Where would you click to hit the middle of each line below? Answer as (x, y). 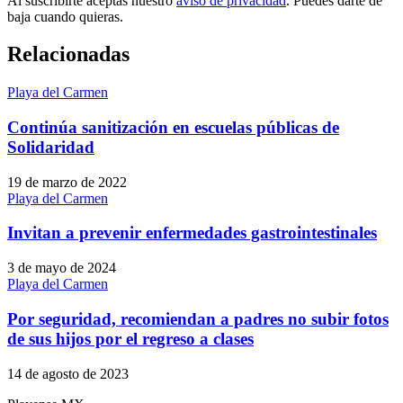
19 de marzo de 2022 (67, 182)
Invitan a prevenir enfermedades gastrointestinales (192, 233)
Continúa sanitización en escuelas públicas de (173, 128)
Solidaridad (51, 148)
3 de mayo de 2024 (62, 268)
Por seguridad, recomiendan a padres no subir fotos (198, 318)
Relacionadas (68, 54)
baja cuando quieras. (65, 16)
